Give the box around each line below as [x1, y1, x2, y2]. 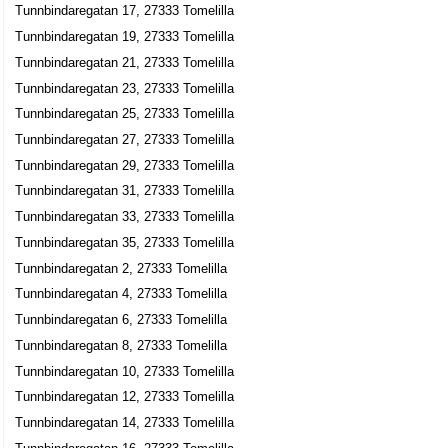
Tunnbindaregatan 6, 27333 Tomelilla [15, 312, 228, 328]
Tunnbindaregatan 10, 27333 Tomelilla [15, 363, 235, 379]
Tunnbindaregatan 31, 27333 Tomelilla [15, 183, 235, 199]
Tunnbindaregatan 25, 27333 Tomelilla [15, 106, 235, 122]
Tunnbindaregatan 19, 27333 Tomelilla [15, 29, 235, 45]
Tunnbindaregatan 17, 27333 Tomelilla [15, 3, 235, 19]
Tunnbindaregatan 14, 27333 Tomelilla [15, 415, 235, 431]
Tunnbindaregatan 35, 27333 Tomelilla [15, 234, 235, 250]
